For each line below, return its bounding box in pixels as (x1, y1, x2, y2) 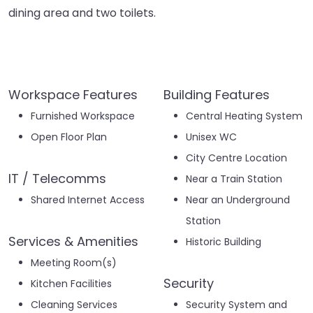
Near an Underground (186, 193, 290, 208)
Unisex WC (186, 130, 237, 145)
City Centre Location (186, 151, 287, 166)
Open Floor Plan (31, 130, 107, 145)
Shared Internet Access (31, 193, 145, 208)
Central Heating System (186, 109, 303, 124)
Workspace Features (8, 86, 138, 104)
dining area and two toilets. (8, 5, 156, 22)
